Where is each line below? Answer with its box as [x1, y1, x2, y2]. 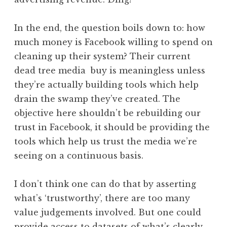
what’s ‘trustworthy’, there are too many [14, 193, 190, 203]
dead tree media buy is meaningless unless [14, 65, 205, 75]
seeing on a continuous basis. [14, 150, 143, 161]
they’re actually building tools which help [14, 79, 199, 90]
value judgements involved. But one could [14, 207, 201, 217]
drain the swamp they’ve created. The [14, 93, 180, 104]
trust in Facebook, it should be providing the [14, 122, 210, 132]
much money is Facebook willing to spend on [14, 36, 213, 47]
